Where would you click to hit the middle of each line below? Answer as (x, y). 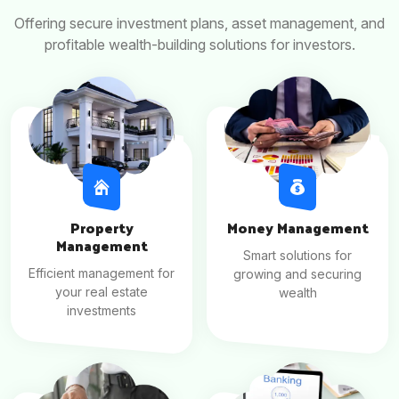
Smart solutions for (297, 255)
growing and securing (297, 273)
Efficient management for (102, 273)
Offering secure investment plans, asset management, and (199, 24)
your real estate (102, 291)
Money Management (297, 227)
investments (102, 310)
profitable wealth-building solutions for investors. (199, 45)
